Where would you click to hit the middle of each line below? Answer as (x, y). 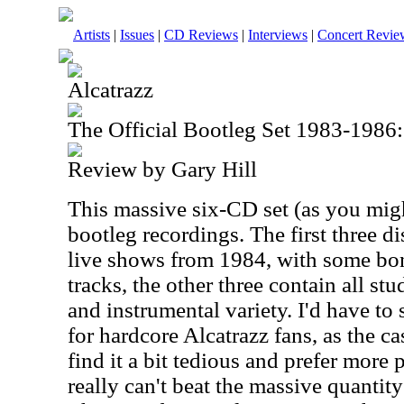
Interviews (278, 35)
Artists (92, 35)
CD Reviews (201, 35)
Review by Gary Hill (162, 169)
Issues (137, 35)
